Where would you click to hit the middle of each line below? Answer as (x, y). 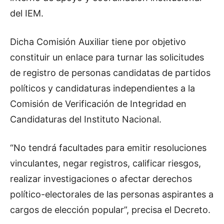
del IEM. (27, 13)
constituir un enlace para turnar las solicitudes (107, 57)
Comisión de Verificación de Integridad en (98, 104)
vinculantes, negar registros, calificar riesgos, (105, 163)
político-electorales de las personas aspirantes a (112, 194)
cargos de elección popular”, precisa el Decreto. (110, 210)
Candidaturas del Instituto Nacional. (86, 119)
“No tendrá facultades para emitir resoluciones (108, 148)
